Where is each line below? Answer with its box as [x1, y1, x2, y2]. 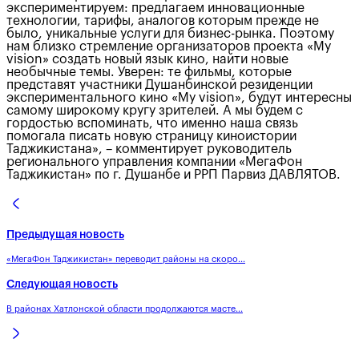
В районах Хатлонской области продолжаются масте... [6, 305, 243, 314]
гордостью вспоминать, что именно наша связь [6, 117, 298, 131]
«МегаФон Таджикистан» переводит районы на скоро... [6, 255, 245, 264]
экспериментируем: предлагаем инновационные [6, 2, 305, 15]
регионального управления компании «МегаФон [6, 155, 302, 169]
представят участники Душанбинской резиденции [6, 79, 313, 92]
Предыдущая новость [6, 229, 124, 241]
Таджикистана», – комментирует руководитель [6, 143, 292, 156]
